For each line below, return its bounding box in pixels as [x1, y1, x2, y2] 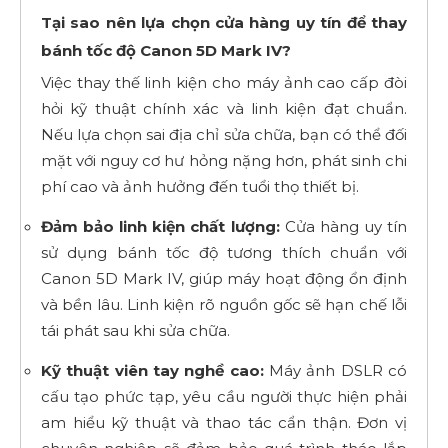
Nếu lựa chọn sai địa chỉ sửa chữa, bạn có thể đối [41, 124, 407, 144]
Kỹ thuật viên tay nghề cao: [41, 360, 264, 380]
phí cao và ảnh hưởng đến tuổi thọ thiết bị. [41, 176, 359, 196]
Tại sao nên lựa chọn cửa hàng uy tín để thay [41, 12, 407, 32]
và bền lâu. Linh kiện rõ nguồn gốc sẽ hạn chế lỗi [41, 294, 407, 314]
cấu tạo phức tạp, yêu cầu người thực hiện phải [41, 386, 407, 406]
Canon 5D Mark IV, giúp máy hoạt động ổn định [41, 268, 407, 288]
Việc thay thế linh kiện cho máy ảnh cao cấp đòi [41, 72, 407, 92]
